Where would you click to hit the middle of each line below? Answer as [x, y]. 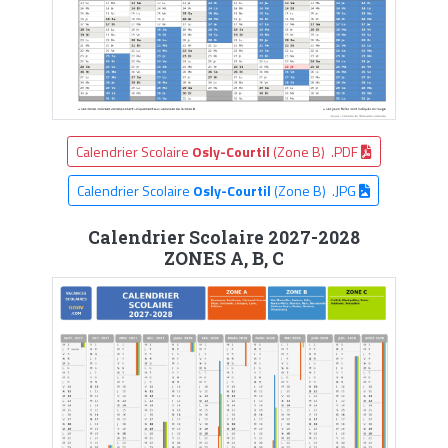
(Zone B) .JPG [315, 190]
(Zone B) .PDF [315, 151]
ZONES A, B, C [223, 258]
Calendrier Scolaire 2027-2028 [223, 237]
